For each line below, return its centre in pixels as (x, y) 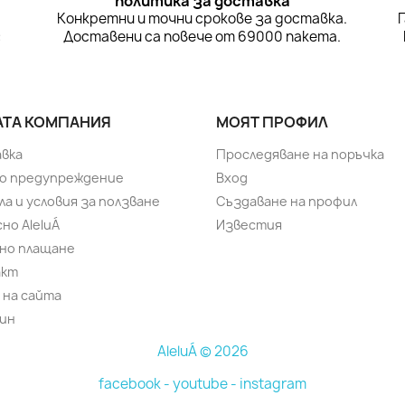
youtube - (206, 384)
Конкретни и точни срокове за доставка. (202, 19)
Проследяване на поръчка (300, 155)
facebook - (136, 384)
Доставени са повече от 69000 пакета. (202, 37)
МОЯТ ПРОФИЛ (272, 122)
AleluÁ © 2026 (202, 352)
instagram (273, 384)
